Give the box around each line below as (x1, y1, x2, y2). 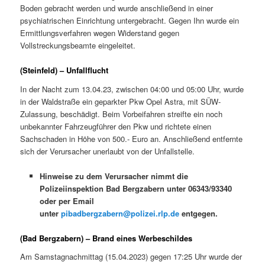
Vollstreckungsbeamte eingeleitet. (20, 39, 136, 51)
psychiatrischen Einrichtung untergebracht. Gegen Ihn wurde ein (20, 14, 240, 26)
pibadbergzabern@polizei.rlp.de (60, 207, 179, 219)
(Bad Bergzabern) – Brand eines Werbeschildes (20, 232, 193, 244)
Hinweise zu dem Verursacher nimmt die (39, 170, 188, 182)
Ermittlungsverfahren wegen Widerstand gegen (20, 27, 180, 38)
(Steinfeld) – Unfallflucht (20, 64, 109, 76)
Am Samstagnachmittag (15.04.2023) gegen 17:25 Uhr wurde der (20, 251, 243, 263)
